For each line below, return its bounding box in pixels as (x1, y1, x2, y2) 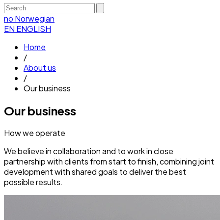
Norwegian (15, 13, 55, 24)
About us (24, 62, 56, 73)
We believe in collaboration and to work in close (4, 145, 173, 156)
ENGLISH (16, 24, 51, 34)
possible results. (4, 176, 63, 187)
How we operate (4, 127, 65, 138)
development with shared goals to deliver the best (4, 166, 186, 177)
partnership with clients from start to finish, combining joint (4, 156, 214, 166)
